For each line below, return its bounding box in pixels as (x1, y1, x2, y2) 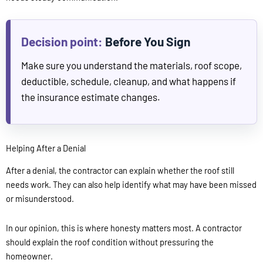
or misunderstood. (6, 193, 74, 204)
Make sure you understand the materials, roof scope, (21, 59, 242, 71)
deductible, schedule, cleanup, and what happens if (21, 75, 236, 87)
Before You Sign (105, 33, 190, 49)
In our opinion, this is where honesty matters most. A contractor (6, 222, 242, 233)
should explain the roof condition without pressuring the (6, 236, 214, 247)
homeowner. (6, 250, 53, 261)
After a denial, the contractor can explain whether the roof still (6, 165, 234, 176)
